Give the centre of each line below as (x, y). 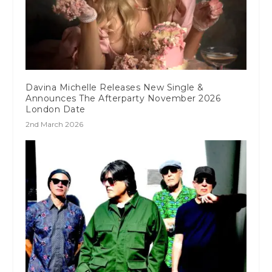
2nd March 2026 (55, 124)
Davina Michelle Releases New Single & (115, 87)
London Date (56, 109)
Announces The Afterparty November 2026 (123, 98)
